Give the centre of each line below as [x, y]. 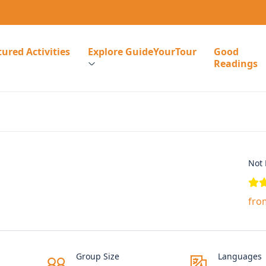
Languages [240, 256]
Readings [235, 64]
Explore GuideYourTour [142, 52]
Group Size [97, 256]
